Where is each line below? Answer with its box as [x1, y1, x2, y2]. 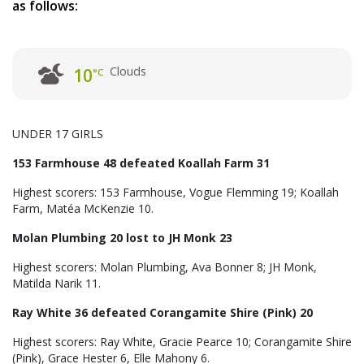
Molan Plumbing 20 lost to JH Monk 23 [12, 229, 232, 245]
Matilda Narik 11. [12, 275, 101, 291]
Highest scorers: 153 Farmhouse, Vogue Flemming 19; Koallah [12, 184, 339, 200]
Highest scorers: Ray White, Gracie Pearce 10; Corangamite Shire [12, 333, 352, 349]
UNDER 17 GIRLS [12, 125, 103, 141]
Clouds [110, 63, 147, 79]
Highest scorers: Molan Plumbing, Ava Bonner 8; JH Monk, [12, 258, 317, 275]
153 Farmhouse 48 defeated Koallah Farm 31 [12, 154, 270, 171]
